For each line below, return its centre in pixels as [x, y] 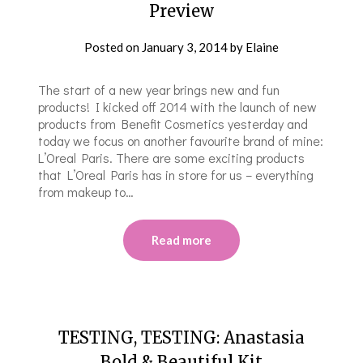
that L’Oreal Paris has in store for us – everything [176, 174]
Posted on [113, 47]
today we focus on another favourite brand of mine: [181, 140]
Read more [181, 239]
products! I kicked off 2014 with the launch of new [178, 106]
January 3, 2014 [185, 47]
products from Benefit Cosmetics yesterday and [173, 123]
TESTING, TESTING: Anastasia [181, 337]
